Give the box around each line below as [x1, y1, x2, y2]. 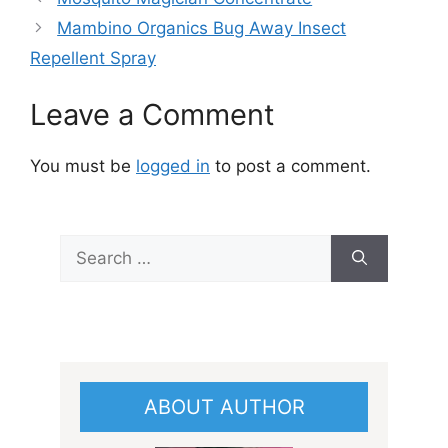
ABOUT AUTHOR [143, 394, 305, 419]
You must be [30, 156, 136, 176]
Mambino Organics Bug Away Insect [57, 17, 347, 38]
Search [59, 235, 115, 256]
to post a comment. [210, 156, 371, 176]
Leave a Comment [30, 97, 275, 132]
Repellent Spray [30, 47, 156, 68]
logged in [136, 156, 210, 176]
